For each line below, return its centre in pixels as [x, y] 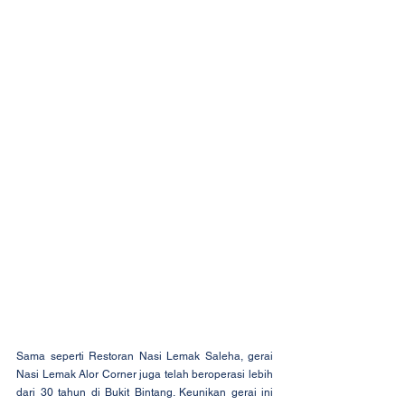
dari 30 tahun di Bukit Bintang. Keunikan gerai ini [145, 393]
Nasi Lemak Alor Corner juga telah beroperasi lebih [145, 375]
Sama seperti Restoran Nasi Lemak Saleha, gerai [145, 357]
